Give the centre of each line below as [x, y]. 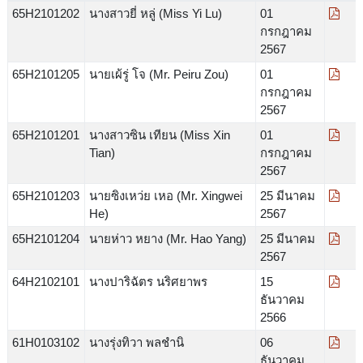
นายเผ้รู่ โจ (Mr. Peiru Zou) [158, 74]
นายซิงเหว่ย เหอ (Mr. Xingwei [165, 195]
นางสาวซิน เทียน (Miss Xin [159, 135]
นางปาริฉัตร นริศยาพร [148, 281]
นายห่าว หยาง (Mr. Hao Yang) [167, 238]
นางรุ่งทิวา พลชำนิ [136, 342]
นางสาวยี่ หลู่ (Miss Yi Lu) [155, 13]
